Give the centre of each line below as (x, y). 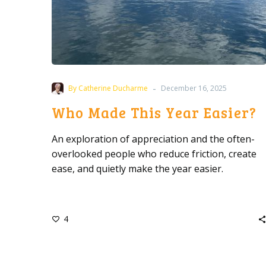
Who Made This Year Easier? (154, 113)
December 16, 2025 (194, 88)
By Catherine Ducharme (108, 88)
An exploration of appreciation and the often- (153, 139)
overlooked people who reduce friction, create (154, 154)
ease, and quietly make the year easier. (137, 169)
